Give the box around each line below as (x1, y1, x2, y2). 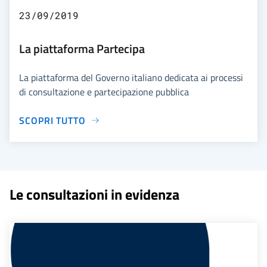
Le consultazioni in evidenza (10, 183, 179, 205)
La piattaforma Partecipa (19, 39, 145, 58)
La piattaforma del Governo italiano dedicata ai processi (19, 70, 243, 85)
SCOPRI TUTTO (19, 113, 86, 128)
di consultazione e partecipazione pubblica (19, 84, 189, 99)
